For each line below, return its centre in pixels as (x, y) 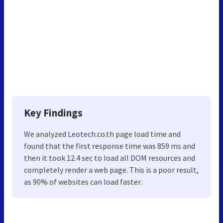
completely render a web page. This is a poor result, (111, 169)
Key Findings (53, 112)
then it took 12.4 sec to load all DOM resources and (110, 158)
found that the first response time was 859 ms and (110, 146)
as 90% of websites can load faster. (83, 181)
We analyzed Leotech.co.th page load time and (102, 134)
